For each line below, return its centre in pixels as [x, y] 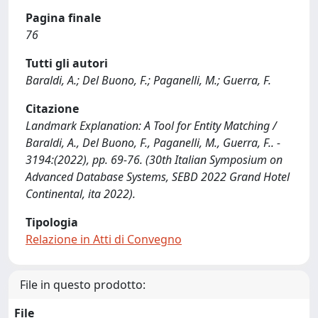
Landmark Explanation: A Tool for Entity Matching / [151, 126]
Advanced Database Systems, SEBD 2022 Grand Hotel [158, 177]
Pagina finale [63, 18]
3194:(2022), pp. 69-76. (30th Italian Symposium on [154, 160]
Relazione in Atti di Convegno [104, 239]
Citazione [52, 109]
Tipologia [52, 222]
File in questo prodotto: [83, 285]
